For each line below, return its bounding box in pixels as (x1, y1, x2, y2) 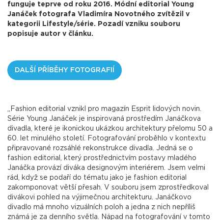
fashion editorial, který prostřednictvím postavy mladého (7, 155, 196, 162)
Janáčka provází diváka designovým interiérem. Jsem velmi (7, 165, 205, 172)
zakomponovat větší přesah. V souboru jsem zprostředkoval (7, 184, 209, 192)
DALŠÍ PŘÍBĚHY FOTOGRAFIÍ (15, 67, 114, 74)
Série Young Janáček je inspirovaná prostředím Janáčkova (7, 115, 201, 123)
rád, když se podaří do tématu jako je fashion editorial (7, 174, 187, 182)
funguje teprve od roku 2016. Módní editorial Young (7, 1, 194, 8)
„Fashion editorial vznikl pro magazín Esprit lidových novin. (7, 106, 201, 113)
